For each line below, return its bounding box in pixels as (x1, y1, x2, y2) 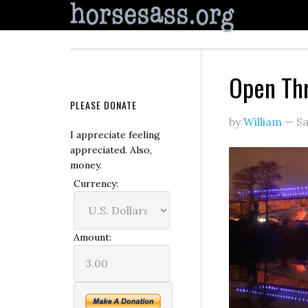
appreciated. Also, (70, 144, 152, 156)
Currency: (74, 177, 118, 190)
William (243, 115, 282, 129)
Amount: (74, 231, 111, 243)
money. (70, 159, 102, 171)
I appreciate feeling (70, 129, 160, 141)
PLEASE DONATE (70, 98, 137, 112)
